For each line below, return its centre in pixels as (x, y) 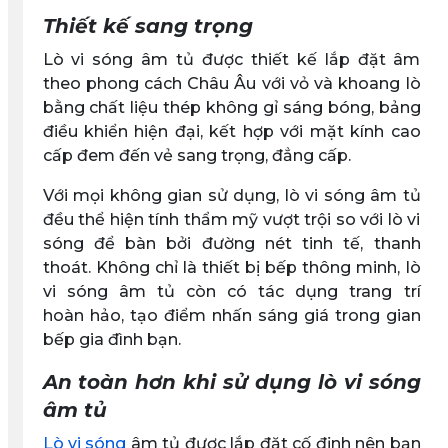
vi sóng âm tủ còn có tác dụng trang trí (231, 291)
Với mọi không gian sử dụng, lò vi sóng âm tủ (231, 195)
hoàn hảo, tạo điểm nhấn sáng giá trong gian (231, 315)
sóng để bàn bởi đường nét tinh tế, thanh (231, 243)
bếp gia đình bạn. (111, 339)
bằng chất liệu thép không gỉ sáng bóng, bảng (231, 107)
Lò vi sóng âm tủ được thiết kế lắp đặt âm (231, 59)
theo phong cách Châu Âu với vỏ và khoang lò (231, 83)
